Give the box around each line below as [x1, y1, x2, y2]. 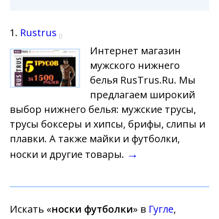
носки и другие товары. [10, 148, 127, 161]
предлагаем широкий [90, 88, 195, 101]
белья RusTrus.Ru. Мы [90, 73, 196, 87]
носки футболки [51, 202, 133, 216]
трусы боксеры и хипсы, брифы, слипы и [10, 117, 205, 131]
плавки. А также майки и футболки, [10, 132, 180, 145]
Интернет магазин [90, 44, 181, 57]
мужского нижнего [90, 59, 180, 72]
